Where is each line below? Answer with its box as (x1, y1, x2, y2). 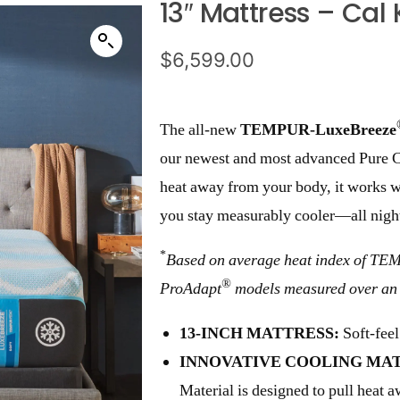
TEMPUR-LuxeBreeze (240, 120, 396, 140)
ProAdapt (160, 279, 221, 299)
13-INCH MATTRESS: (179, 323, 339, 344)
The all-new (160, 120, 240, 140)
